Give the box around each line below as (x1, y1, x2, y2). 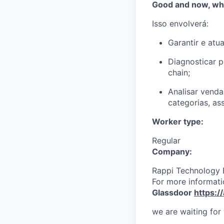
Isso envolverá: (152, 18, 208, 28)
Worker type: (152, 116, 203, 126)
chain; (168, 67, 190, 77)
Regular (152, 135, 180, 145)
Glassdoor (152, 187, 194, 197)
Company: (152, 146, 192, 156)
